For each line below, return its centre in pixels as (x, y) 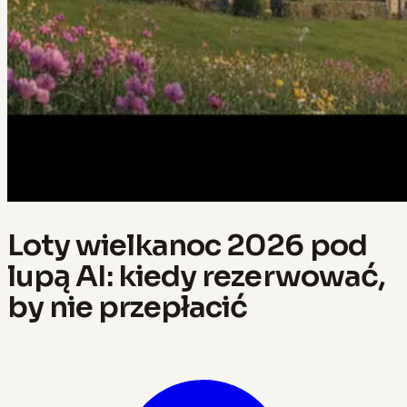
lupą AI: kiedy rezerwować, (196, 276)
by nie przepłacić (128, 307)
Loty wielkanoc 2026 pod (187, 245)
